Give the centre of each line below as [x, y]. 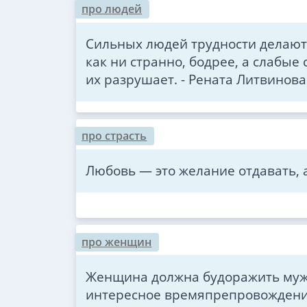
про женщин [117, 242]
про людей [112, 9]
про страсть [114, 136]
